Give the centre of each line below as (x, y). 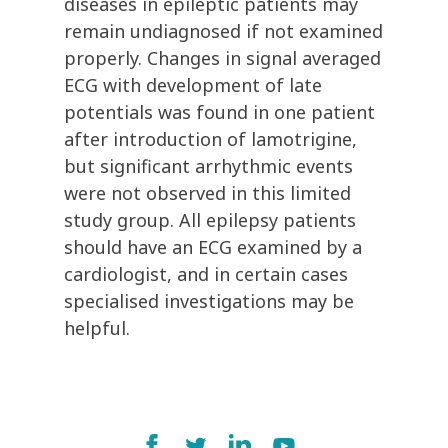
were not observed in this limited (207, 193)
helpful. (97, 328)
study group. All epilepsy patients (210, 220)
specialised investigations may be (209, 301)
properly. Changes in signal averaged (222, 58)
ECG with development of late (193, 85)
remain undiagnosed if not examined (223, 31)
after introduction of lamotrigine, (210, 139)
